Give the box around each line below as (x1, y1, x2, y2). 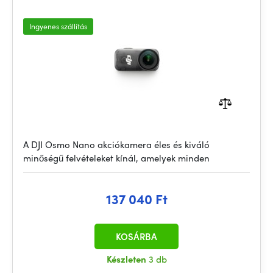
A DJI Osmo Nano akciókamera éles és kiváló (23, 138, 210, 151)
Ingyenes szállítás (29, 21, 87, 32)
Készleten (106, 252, 149, 266)
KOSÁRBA (116, 230, 157, 243)
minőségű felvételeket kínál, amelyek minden (23, 151, 210, 165)
